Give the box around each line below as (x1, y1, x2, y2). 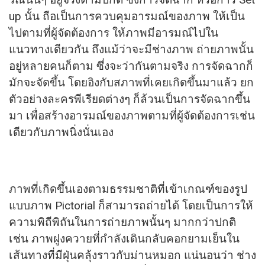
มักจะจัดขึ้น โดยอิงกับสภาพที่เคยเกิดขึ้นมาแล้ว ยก (9, 76, 254, 90)
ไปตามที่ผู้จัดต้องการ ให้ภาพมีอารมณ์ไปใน (9, 26, 218, 40)
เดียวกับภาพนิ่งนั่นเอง (9, 125, 114, 140)
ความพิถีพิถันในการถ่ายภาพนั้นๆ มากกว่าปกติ (9, 215, 236, 230)
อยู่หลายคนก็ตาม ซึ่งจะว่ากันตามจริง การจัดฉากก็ (9, 59, 253, 73)
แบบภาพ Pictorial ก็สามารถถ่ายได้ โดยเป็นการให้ (9, 199, 253, 213)
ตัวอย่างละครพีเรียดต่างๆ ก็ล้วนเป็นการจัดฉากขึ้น (9, 92, 250, 106)
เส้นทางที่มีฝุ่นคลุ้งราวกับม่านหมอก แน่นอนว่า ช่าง (9, 248, 256, 263)
